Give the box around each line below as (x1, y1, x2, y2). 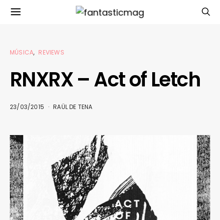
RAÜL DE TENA (53, 103, 93, 111)
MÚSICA (10, 48, 34, 56)
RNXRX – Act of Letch (10, 66, 200, 93)
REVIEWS (38, 48, 64, 56)
